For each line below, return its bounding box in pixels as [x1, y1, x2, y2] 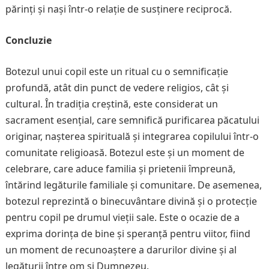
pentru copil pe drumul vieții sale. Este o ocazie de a [5, 211, 240, 224]
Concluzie [5, 34, 52, 47]
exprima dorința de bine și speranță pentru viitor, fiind [5, 227, 250, 240]
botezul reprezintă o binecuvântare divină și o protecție [5, 195, 257, 208]
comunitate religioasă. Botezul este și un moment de [5, 146, 244, 159]
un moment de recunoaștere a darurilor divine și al [5, 243, 237, 256]
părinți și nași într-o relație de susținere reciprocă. [5, 2, 232, 16]
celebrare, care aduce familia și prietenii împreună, [5, 162, 235, 175]
